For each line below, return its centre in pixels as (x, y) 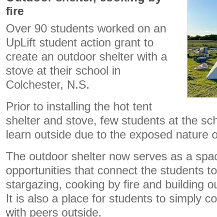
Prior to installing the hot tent (79, 107)
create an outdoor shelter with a (86, 57)
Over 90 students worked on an (86, 29)
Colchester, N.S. (48, 85)
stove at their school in (63, 71)
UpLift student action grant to (80, 43)
